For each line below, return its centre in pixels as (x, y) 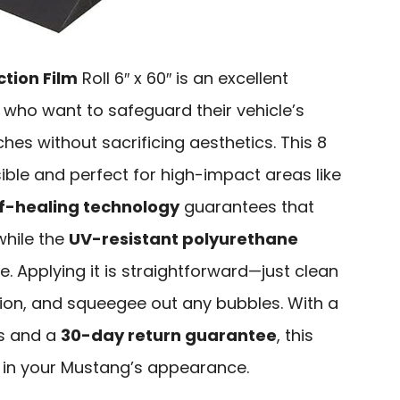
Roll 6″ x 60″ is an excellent (183, 79)
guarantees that (247, 207)
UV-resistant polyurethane (183, 239)
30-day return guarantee (169, 336)
